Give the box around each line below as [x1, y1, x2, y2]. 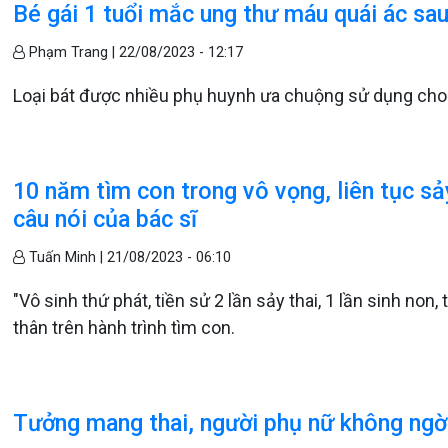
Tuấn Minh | [25, 248, 108, 266]
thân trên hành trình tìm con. [13, 316, 236, 338]
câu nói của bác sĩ [13, 204, 198, 233]
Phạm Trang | [25, 43, 120, 61]
